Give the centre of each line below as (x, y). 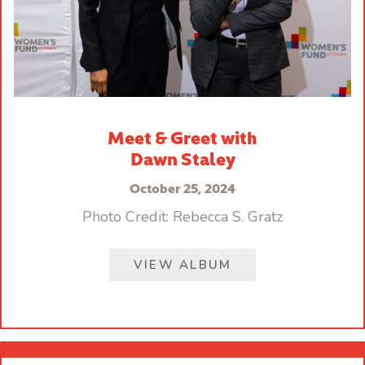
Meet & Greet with (182, 136)
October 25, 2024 (182, 187)
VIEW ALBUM (182, 264)
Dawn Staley (182, 157)
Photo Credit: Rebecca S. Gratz (182, 216)
